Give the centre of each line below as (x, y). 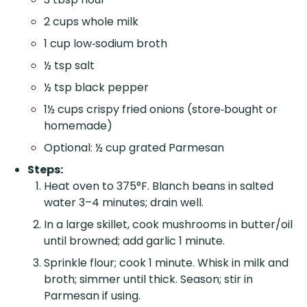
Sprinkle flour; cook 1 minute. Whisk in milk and (166, 262)
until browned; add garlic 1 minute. (134, 241)
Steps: (45, 169)
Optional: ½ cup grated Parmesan (134, 147)
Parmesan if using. (92, 295)
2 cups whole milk (91, 21)
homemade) (78, 125)
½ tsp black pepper (96, 87)
